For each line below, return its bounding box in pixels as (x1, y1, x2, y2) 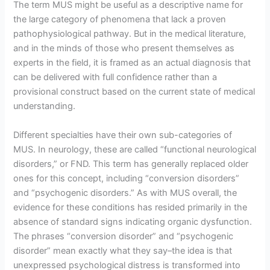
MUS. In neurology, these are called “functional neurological (13, 143, 257, 155)
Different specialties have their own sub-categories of (13, 129, 233, 140)
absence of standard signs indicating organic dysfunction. (13, 216, 253, 227)
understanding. (13, 101, 76, 112)
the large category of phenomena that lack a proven (13, 14, 227, 25)
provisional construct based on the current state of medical (13, 86, 256, 98)
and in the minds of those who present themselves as (13, 43, 235, 54)
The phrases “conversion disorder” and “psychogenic (13, 230, 234, 242)
